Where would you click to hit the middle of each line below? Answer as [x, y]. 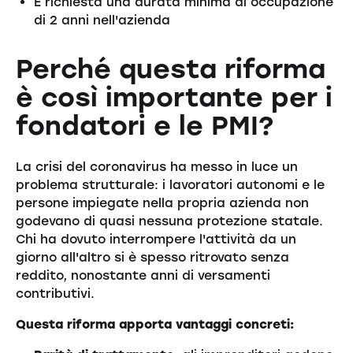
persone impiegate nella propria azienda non [162, 203]
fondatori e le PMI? [144, 125]
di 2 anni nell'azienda [102, 20]
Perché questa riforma [170, 68]
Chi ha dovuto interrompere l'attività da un [156, 240]
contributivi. [55, 294]
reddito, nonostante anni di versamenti [143, 276]
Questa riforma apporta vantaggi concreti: [154, 325]
